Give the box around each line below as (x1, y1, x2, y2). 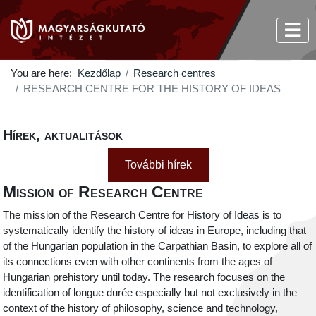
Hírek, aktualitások (3, 127, 123, 143)
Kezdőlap (77, 68, 121, 80)
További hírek (124, 159, 192, 171)
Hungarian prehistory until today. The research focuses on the (3, 271, 286, 283)
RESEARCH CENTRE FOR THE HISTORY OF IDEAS (23, 83, 281, 95)
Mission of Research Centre (3, 183, 204, 202)
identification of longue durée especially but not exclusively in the (3, 286, 298, 298)
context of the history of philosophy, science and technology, (3, 302, 279, 314)
